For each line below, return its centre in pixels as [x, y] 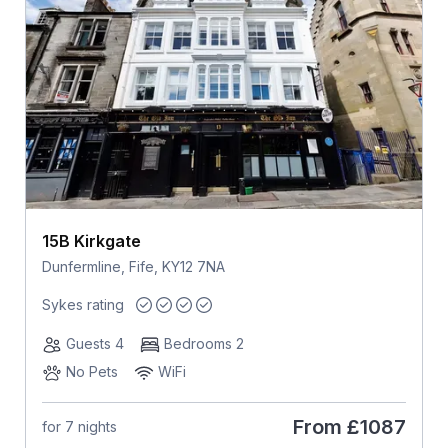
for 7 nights [79, 427]
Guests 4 [94, 343]
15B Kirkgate [91, 241]
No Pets [91, 371]
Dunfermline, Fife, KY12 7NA [133, 267]
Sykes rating [82, 304]
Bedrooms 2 [203, 343]
